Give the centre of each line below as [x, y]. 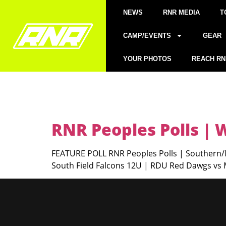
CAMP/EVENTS [147, 35]
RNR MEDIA [182, 12]
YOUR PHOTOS [148, 59]
